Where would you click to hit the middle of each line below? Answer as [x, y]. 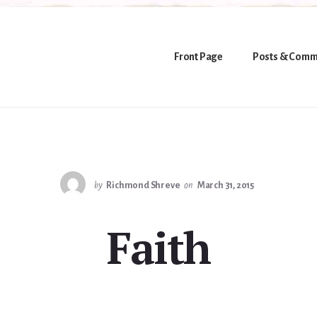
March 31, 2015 [225, 185]
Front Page [198, 57]
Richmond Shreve [143, 185]
